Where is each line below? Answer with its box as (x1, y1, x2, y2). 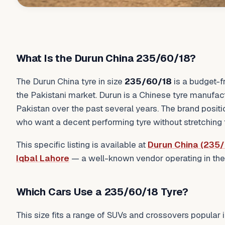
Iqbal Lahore (16, 153, 69, 164)
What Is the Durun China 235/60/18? (16, 52, 196, 65)
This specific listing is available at (16, 139, 148, 151)
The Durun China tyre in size (16, 75, 125, 87)
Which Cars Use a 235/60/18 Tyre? (16, 185, 188, 199)
